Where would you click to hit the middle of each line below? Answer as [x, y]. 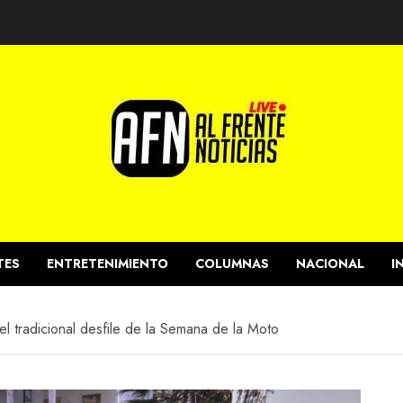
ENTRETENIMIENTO [107, 264]
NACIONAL [330, 264]
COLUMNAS [232, 264]
